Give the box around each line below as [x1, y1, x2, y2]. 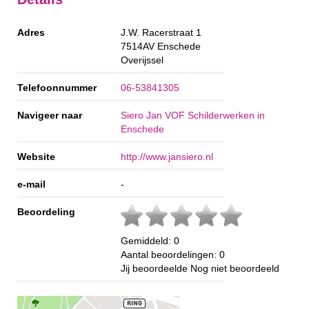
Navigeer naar [17, 109, 82, 121]
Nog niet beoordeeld [190, 262, 279, 274]
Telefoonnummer [17, 81, 97, 93]
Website [17, 150, 55, 162]
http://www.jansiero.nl [121, 150, 213, 162]
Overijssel [121, 54, 163, 66]
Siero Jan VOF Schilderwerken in [121, 109, 265, 121]
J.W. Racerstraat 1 [121, 26, 201, 38]
